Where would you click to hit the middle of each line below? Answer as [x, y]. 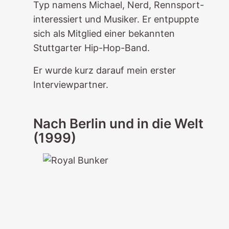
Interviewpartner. [71, 85]
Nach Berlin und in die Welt [118, 123]
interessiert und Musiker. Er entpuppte [116, 19]
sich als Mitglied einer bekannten [104, 33]
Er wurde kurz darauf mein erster [104, 70]
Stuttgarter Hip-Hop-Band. [91, 48]
